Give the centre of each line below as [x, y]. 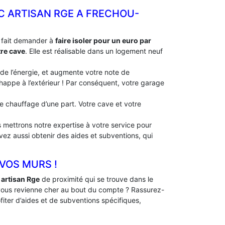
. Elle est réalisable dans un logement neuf [94, 51]
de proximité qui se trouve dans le [96, 179]
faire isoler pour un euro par [103, 40]
